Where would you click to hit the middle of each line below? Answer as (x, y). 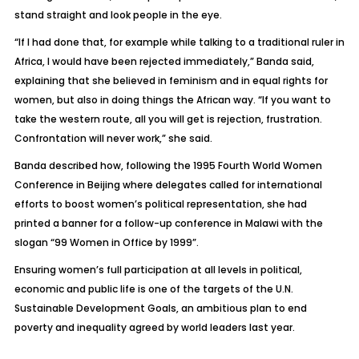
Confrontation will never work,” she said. (113, 138)
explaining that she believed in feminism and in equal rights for (171, 81)
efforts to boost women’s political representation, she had (160, 204)
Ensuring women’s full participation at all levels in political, (158, 270)
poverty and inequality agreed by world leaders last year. (154, 327)
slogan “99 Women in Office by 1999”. (106, 242)
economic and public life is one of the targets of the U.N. (153, 289)
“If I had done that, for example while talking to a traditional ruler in (179, 42)
